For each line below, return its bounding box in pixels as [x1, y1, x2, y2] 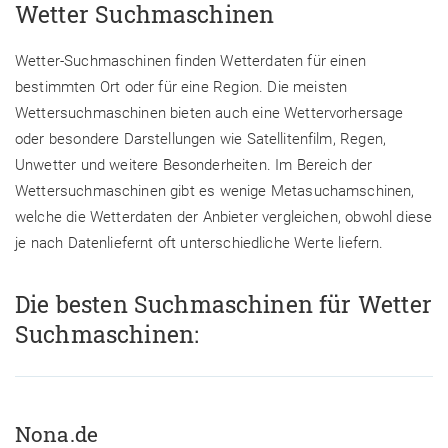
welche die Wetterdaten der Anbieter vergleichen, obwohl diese [15, 207, 433, 226]
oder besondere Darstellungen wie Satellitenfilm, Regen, [15, 129, 386, 148]
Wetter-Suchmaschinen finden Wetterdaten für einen [15, 51, 366, 70]
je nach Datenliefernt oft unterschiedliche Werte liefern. [15, 233, 384, 252]
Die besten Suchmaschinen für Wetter [15, 289, 432, 320]
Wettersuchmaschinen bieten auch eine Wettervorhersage [15, 103, 404, 122]
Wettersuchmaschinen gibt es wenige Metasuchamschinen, [15, 181, 415, 200]
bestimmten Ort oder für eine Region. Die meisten [15, 77, 348, 96]
